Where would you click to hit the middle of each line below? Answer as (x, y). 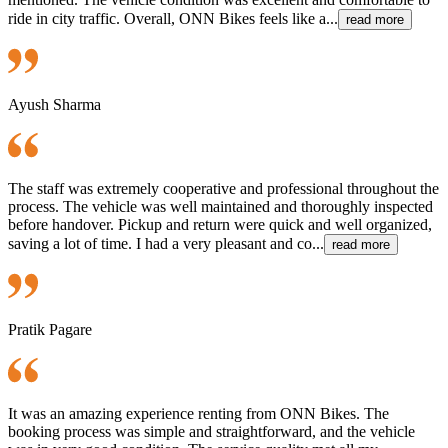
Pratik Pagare (50, 329)
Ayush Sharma (54, 104)
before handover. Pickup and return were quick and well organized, (220, 224)
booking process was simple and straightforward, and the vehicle (211, 431)
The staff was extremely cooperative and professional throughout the (223, 188)
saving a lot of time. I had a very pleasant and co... (166, 243)
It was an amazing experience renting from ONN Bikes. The (198, 413)
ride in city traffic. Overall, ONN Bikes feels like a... (173, 18)
